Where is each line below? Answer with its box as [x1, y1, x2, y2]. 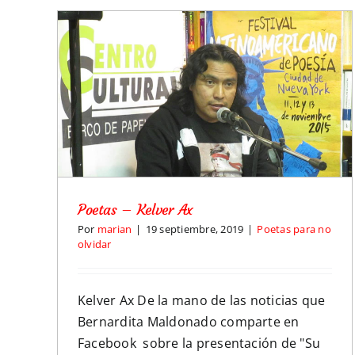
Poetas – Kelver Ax [78, 200, 193, 219]
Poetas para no [257, 221, 331, 236]
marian [97, 221, 132, 236]
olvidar [78, 236, 112, 251]
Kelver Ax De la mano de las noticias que [78, 291, 326, 309]
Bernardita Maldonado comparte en [78, 312, 300, 330]
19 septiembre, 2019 [145, 221, 244, 236]
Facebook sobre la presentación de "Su [78, 334, 321, 352]
